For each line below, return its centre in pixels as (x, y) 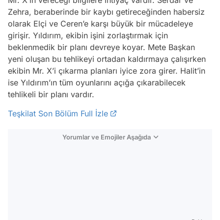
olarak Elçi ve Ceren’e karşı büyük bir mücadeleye (100, 23)
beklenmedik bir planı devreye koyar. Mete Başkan (101, 47)
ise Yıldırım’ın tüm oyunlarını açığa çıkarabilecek (97, 82)
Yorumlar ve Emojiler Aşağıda (106, 137)
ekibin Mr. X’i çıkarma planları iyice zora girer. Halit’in (107, 70)
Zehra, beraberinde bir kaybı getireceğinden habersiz (106, 12)
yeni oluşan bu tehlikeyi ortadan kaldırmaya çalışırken (107, 59)
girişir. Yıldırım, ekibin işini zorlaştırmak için (89, 35)
